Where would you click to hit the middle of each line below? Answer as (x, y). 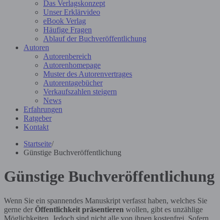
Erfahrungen (43, 109)
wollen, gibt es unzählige (163, 209)
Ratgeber (38, 118)
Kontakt (36, 127)
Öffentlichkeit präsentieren (79, 209)
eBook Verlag (65, 21)
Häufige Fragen (68, 30)
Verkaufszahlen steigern (80, 92)
